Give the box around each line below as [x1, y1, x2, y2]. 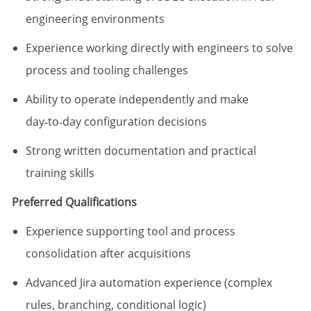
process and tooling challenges [25, 62, 188, 78]
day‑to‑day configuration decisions [25, 114, 207, 130]
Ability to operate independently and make [25, 92, 249, 108]
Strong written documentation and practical [25, 143, 256, 159]
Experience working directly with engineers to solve [25, 40, 293, 56]
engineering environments [25, 11, 165, 27]
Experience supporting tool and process [25, 224, 235, 239]
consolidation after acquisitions [25, 246, 191, 262]
